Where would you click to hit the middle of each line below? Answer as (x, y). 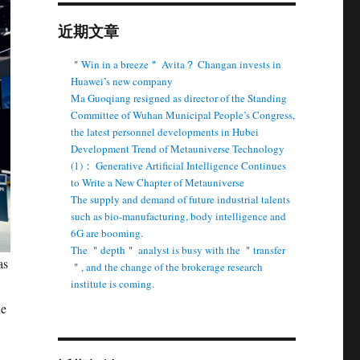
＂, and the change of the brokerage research (167, 267)
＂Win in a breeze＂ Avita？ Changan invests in (176, 64)
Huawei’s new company (122, 81)
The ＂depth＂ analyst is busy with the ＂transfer (178, 250)
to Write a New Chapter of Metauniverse (158, 182)
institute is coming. (113, 284)
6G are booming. (107, 233)
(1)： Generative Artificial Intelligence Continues (179, 166)
